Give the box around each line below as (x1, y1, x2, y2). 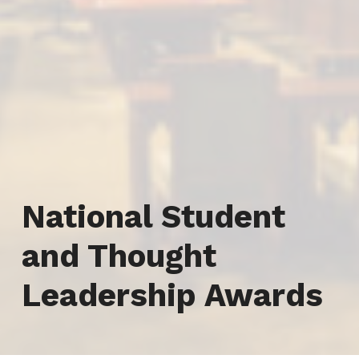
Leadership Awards (21, 276, 323, 314)
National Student (21, 198, 285, 236)
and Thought (21, 237, 216, 275)
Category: (20, 178, 171, 216)
